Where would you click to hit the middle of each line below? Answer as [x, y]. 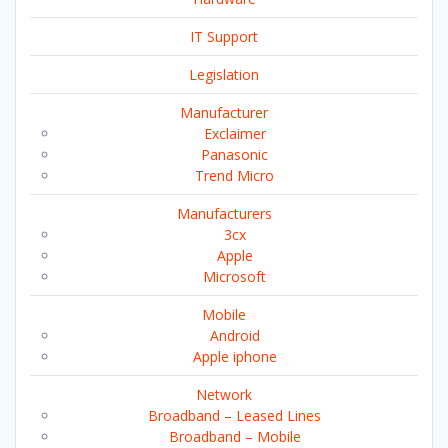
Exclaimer [234, 133]
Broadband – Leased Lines [234, 415]
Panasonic [234, 154]
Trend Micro [234, 175]
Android [234, 335]
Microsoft [234, 276]
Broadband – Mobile [234, 436]
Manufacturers [224, 213]
